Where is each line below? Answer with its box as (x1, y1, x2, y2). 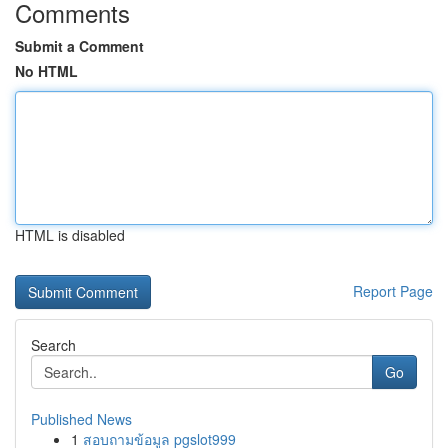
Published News (31, 409, 132, 429)
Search (31, 335, 76, 355)
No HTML (15, 61, 78, 81)
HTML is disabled (15, 225, 125, 245)
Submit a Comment (15, 36, 144, 56)
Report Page (353, 281, 433, 301)
